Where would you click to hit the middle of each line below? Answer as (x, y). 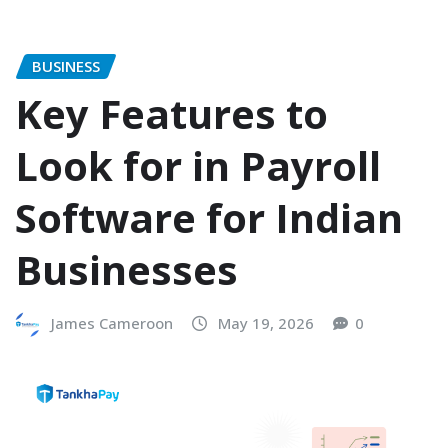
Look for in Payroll (198, 166)
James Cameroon (112, 323)
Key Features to (171, 114)
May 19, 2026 (266, 323)
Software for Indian (209, 218)
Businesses (126, 270)
